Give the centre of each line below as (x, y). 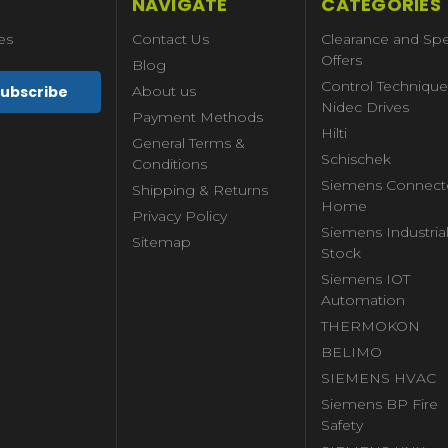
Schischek (356, 158)
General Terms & (188, 142)
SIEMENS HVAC (379, 377)
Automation (363, 299)
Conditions (169, 163)
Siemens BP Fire (380, 403)
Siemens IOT (366, 278)
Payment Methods (197, 116)
